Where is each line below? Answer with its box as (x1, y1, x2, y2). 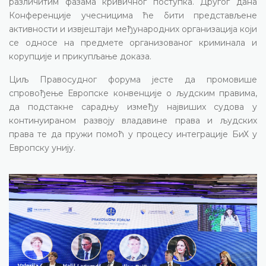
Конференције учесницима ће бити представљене (9, 9, 257, 21)
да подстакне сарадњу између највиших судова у (9, 101, 257, 112)
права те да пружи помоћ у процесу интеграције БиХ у (9, 128, 257, 140)
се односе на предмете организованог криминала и (9, 37, 257, 48)
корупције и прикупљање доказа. (9, 50, 151, 62)
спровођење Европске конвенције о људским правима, (9, 87, 257, 99)
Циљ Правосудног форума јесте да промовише (9, 74, 257, 85)
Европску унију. (9, 142, 75, 153)
